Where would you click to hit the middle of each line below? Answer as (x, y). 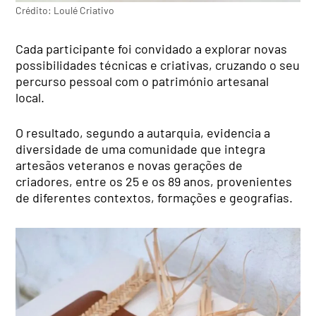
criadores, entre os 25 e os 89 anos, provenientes (154, 181)
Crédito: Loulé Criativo (65, 11)
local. (30, 97)
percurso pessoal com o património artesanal (142, 81)
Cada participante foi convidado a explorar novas (152, 48)
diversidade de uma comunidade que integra (141, 148)
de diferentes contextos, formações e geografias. (154, 197)
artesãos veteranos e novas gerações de (129, 165)
